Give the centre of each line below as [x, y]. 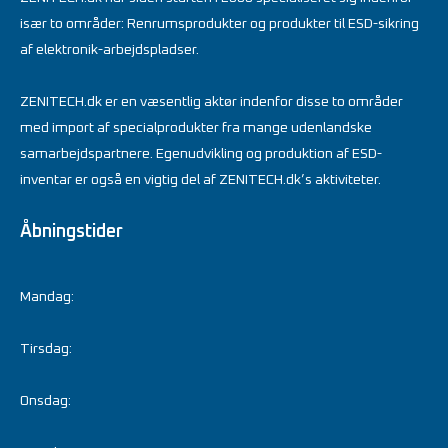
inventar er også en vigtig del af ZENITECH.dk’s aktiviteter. [200, 179]
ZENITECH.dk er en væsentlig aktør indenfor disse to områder [211, 101]
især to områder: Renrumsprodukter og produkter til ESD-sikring [219, 23]
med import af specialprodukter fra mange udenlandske [196, 127]
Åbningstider [71, 231]
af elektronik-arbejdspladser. [109, 49]
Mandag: [47, 296]
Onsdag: [45, 400]
